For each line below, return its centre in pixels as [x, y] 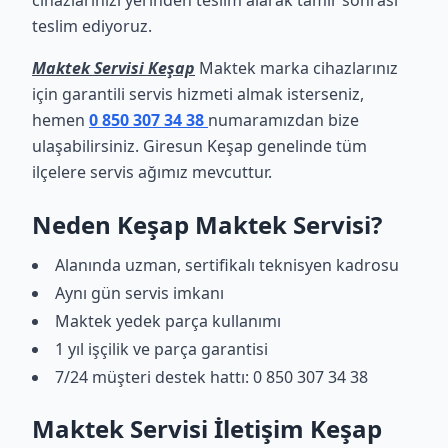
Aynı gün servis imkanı [139, 293]
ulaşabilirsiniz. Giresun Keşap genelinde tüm [199, 146]
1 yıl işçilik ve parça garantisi [161, 349]
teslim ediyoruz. [92, 26]
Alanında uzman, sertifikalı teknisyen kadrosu [227, 265]
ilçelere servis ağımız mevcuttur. [152, 172]
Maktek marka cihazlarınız [296, 68]
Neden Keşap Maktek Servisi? [207, 224]
